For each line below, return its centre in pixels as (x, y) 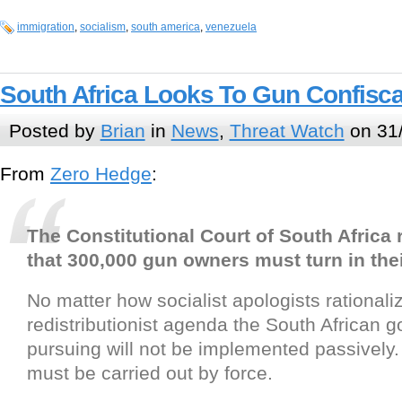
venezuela (231, 27)
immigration (46, 27)
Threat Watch (287, 130)
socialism (103, 27)
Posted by (54, 130)
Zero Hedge (101, 174)
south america (166, 27)
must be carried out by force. (150, 373)
